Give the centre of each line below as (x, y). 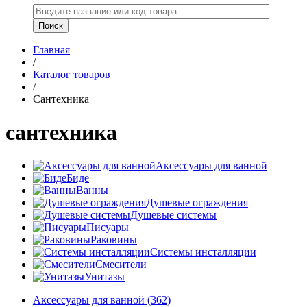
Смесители (121, 265)
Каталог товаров (72, 74)
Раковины (114, 240)
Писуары (108, 228)
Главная (51, 49)
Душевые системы (173, 215)
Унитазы (105, 277)
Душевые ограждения (197, 203)
